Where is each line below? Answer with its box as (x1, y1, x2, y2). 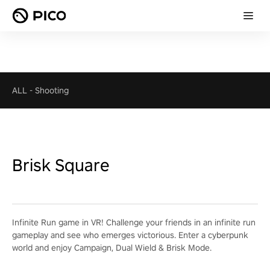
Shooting (35, 85, 69, 96)
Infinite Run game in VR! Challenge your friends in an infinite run (12, 217, 256, 228)
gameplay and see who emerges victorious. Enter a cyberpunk (12, 230, 248, 240)
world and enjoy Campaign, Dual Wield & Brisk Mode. (12, 242, 212, 253)
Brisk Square (12, 154, 110, 176)
